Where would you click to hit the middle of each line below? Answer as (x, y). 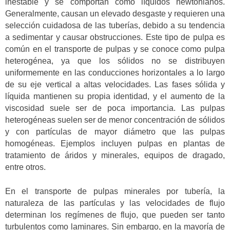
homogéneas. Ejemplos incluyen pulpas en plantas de (115, 144)
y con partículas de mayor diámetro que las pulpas (115, 132)
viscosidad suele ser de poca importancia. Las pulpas (115, 108)
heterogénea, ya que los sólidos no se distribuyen (115, 61)
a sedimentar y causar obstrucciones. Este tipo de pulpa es (115, 37)
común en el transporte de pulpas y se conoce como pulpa (115, 49)
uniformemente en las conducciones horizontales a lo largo (115, 73)
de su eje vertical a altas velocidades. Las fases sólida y (115, 85)
